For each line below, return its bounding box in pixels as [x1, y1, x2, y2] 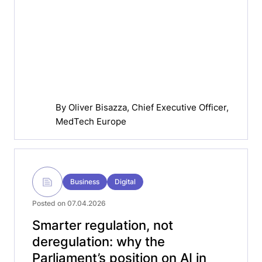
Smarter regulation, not [32, 218, 173, 233]
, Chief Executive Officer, [127, 101, 229, 113]
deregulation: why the [32, 234, 165, 249]
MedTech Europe [56, 115, 126, 127]
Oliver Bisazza [95, 101, 127, 113]
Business [70, 177, 99, 186]
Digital [115, 177, 136, 186]
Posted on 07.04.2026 [32, 199, 106, 208]
